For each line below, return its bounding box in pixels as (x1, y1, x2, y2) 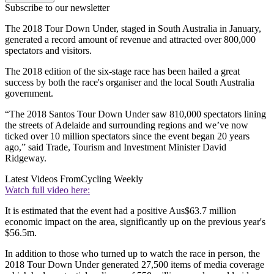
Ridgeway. (5, 153, 46, 164)
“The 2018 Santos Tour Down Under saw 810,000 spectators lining (5, 109, 266, 120)
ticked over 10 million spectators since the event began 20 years (5, 131, 250, 142)
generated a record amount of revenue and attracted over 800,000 (5, 34, 256, 45)
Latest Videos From (5, 174, 81, 185)
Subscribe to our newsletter (5, 2, 109, 13)
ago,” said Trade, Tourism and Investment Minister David (5, 142, 226, 153)
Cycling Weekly (81, 174, 143, 185)
